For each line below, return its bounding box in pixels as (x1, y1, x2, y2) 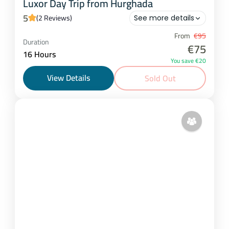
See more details (134, 13, 194, 24)
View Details (47, 70, 90, 86)
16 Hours (23, 46, 56, 62)
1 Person (35, 40, 66, 56)
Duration (23, 35, 49, 49)
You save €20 (171, 55, 206, 67)
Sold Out (144, 71, 176, 86)
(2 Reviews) (36, 11, 72, 25)
